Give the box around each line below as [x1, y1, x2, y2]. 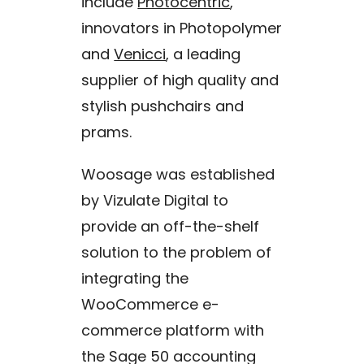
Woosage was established [81, 164, 275, 184]
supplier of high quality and [81, 70, 279, 90]
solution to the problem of [81, 242, 272, 262]
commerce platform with [81, 320, 265, 340]
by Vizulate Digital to [81, 190, 229, 210]
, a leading [166, 44, 241, 64]
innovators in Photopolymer [81, 18, 283, 38]
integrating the [81, 268, 189, 288]
